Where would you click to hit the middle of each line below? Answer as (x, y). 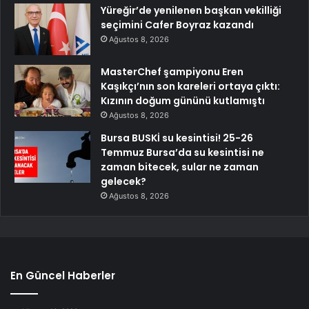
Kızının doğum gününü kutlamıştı (183, 101)
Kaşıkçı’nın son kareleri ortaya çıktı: (190, 87)
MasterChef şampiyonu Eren (172, 72)
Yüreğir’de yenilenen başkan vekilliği (191, 11)
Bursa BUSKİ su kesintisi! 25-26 (177, 138)
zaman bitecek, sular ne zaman (180, 167)
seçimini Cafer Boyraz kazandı (177, 25)
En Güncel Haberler (63, 276)
